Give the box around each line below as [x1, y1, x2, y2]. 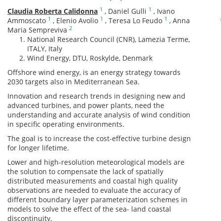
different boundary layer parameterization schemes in [7, 195, 187, 204]
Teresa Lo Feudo [109, 16, 162, 25]
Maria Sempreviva [7, 25, 67, 35]
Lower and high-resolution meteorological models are [7, 157, 184, 167]
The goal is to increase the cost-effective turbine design [7, 134, 191, 143]
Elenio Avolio [56, 16, 98, 25]
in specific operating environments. [7, 119, 124, 129]
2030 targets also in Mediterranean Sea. [7, 77, 140, 86]
